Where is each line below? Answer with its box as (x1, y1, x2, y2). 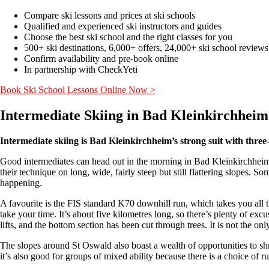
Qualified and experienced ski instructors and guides (24, 21, 222, 32)
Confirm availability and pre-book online (24, 53, 181, 64)
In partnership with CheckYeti (24, 64, 138, 75)
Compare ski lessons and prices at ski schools (24, 10, 198, 21)
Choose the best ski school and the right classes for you (24, 32, 232, 43)
